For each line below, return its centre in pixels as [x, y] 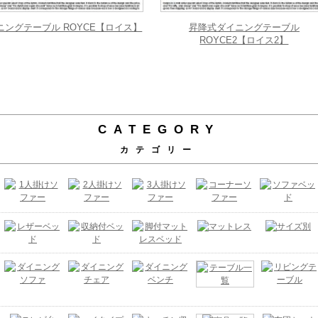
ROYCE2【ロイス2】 [244, 40]
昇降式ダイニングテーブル [244, 27]
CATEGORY [159, 129]
